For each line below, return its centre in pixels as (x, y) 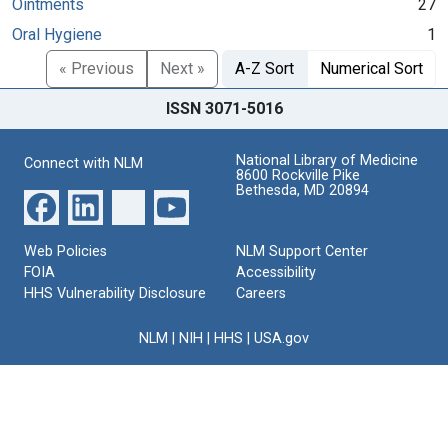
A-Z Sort (264, 68)
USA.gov (281, 338)
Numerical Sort (371, 68)
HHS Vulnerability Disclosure (115, 293)
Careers (261, 293)
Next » (182, 68)
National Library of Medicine (327, 160)
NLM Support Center (302, 251)
